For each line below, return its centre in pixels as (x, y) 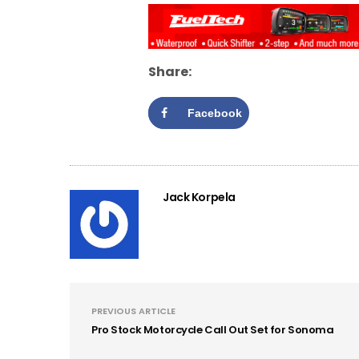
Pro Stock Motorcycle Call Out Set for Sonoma (213, 329)
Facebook (215, 113)
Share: (170, 71)
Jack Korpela (199, 197)
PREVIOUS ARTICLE (133, 311)
